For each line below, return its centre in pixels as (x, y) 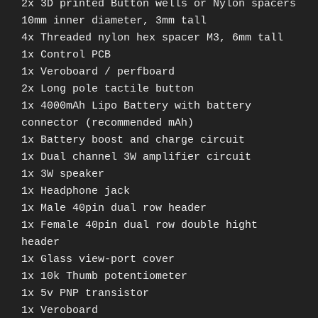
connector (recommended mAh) (108, 124)
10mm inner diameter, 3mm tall (114, 21)
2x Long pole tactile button (108, 89)
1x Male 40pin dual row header (114, 209)
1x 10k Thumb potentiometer (104, 277)
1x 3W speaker (63, 175)
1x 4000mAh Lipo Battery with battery (136, 106)
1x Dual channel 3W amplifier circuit (136, 158)
